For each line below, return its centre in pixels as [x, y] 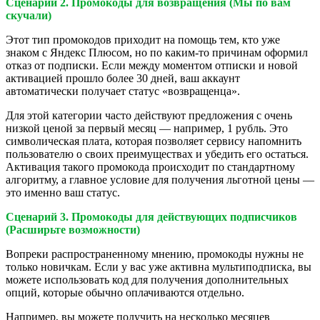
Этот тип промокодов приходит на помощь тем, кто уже [143, 40]
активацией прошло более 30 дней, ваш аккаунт [123, 78]
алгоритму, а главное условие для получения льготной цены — [160, 180]
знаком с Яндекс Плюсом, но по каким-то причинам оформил [157, 52]
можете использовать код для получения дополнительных [147, 280]
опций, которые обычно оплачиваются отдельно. [125, 292]
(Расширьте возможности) [73, 230]
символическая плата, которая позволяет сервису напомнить [154, 141]
